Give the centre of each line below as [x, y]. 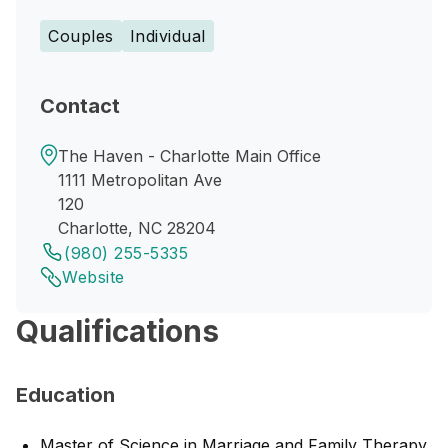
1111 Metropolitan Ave [140, 180]
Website [93, 277]
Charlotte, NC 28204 [137, 228]
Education [65, 395]
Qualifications [117, 331]
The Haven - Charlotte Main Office [189, 156]
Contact [80, 106]
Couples [81, 36]
